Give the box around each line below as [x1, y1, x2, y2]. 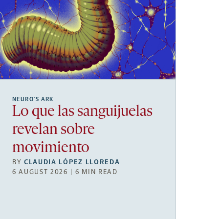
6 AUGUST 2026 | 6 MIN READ [12, 167, 118, 176]
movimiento [12, 140, 89, 156]
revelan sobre [12, 122, 95, 138]
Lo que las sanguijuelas [12, 104, 153, 120]
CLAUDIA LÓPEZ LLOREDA [24, 157, 120, 166]
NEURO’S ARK [12, 95, 54, 103]
